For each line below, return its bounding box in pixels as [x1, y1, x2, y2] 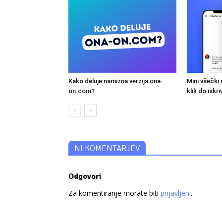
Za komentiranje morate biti [68, 188, 161, 198]
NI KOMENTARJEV [74, 143, 140, 154]
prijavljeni [161, 188, 191, 198]
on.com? [68, 87, 95, 95]
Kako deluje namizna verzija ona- [68, 77, 163, 85]
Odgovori [68, 171, 102, 182]
